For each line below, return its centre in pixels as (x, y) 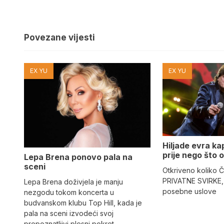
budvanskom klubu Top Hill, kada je (83, 203)
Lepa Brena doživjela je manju (73, 182)
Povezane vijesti (59, 38)
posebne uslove (190, 191)
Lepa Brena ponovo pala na (78, 157)
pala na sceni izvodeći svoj (69, 213)
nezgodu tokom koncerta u (69, 192)
